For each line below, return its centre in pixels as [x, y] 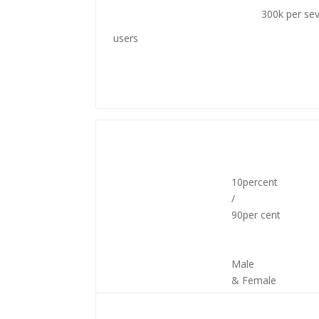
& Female [254, 280]
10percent [255, 182]
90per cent [256, 215]
